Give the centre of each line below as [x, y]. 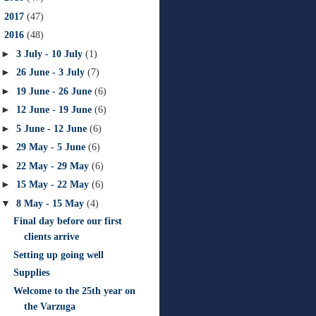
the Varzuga [49, 306]
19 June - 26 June [55, 91]
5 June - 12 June [53, 128]
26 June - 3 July [51, 72]
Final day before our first [67, 221]
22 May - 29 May [54, 166]
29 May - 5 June [52, 147]
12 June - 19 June [55, 110]
